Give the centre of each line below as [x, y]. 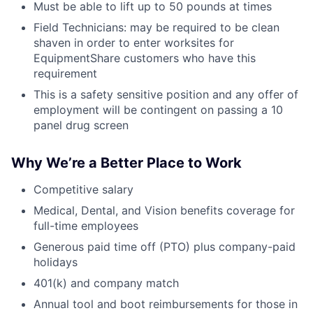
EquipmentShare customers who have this [145, 58]
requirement [65, 73]
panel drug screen [81, 125]
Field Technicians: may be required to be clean [156, 27]
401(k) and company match [106, 283]
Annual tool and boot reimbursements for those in [166, 304]
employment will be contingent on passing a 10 [158, 110]
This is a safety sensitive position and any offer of [166, 94]
